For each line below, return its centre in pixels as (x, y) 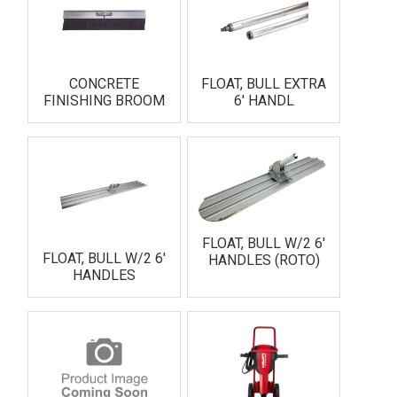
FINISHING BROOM (104, 101)
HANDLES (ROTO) (264, 260)
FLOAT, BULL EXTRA (264, 84)
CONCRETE (104, 84)
